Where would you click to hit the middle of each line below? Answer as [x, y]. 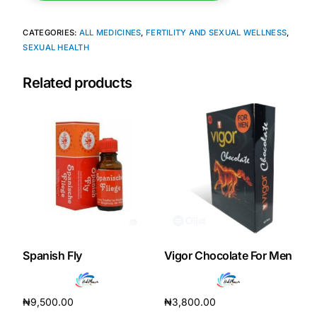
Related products [77, 83]
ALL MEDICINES [110, 33]
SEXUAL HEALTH [56, 48]
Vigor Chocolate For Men [228, 255]
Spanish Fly [52, 255]
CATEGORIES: [51, 33]
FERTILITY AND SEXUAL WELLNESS [216, 33]
